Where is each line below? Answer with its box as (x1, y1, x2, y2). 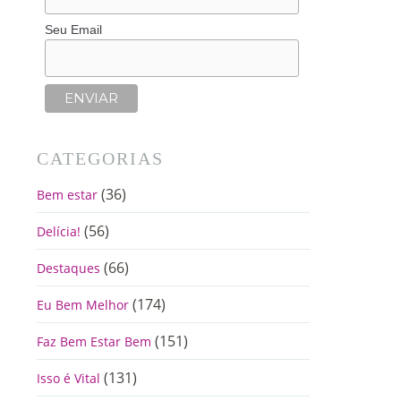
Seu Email (44, 21, 102, 37)
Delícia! (36, 223, 81, 241)
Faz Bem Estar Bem (36, 333, 151, 351)
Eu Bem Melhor (36, 296, 129, 314)
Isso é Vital (36, 370, 100, 388)
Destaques (36, 260, 100, 277)
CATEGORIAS (36, 149, 164, 169)
